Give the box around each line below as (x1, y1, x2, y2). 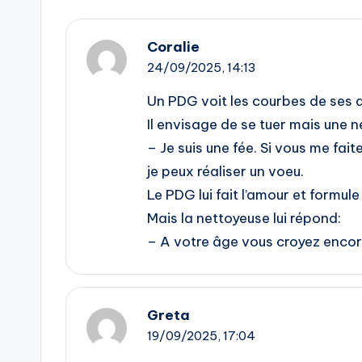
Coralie (147, 38, 200, 57)
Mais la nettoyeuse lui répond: (147, 209, 341, 228)
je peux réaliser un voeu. (147, 162, 304, 181)
